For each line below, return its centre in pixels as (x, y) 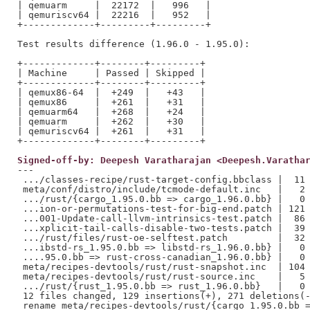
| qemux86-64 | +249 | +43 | (111, 92)
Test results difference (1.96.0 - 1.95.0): (133, 44)
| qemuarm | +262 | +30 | (111, 121)
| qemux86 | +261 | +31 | (111, 102)
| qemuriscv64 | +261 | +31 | (111, 131)
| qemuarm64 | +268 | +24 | (111, 111)
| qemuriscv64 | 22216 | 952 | (114, 15)
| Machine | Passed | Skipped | (111, 73)
